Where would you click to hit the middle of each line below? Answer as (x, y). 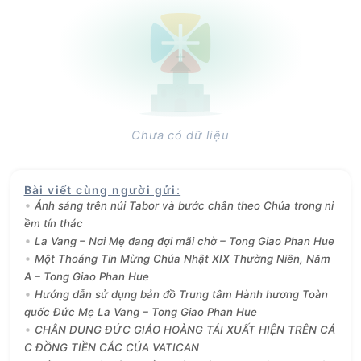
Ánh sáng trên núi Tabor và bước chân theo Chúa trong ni (184, 206)
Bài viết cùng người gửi (100, 190)
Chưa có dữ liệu (180, 135)
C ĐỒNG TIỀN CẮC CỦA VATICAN (111, 348)
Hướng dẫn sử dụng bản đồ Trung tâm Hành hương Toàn (181, 295)
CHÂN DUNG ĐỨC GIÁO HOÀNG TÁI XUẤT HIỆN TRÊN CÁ (185, 330)
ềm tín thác (53, 224)
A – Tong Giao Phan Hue (86, 277)
